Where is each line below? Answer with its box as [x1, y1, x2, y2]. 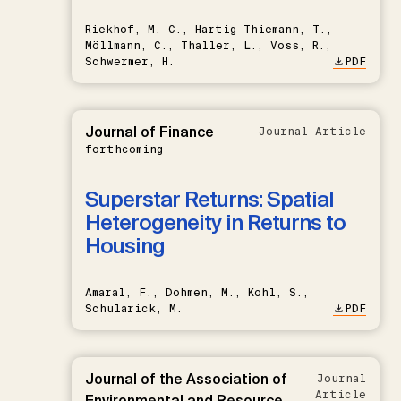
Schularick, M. [85, 301, 183, 316]
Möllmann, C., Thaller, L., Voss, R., [85, 38, 331, 53]
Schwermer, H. [85, 54, 175, 69]
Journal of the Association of [85, 369, 287, 388]
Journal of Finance [85, 122, 214, 141]
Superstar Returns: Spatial [85, 184, 334, 213]
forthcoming [85, 141, 163, 157]
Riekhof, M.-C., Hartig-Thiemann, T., [85, 21, 332, 37]
